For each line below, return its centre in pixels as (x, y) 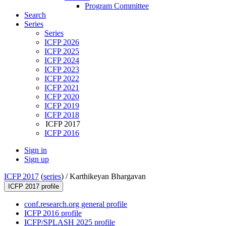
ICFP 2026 (62, 42)
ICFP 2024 (62, 61)
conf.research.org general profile (76, 204)
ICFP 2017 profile (34, 187)
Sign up (37, 159)
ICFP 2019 (62, 106)
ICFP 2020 (62, 97)
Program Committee (117, 6)
